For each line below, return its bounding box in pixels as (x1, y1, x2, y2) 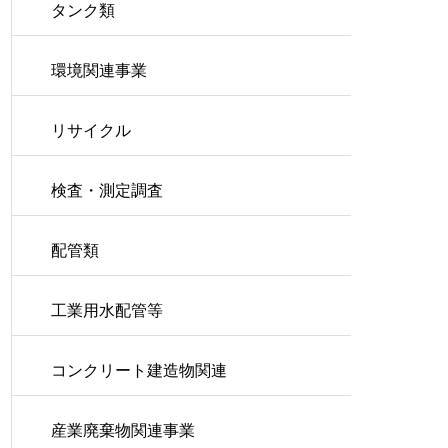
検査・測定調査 (51, 182, 163, 199)
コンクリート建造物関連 (51, 362, 227, 379)
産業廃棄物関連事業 (51, 422, 195, 439)
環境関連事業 (51, 62, 147, 79)
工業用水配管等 (51, 302, 163, 319)
